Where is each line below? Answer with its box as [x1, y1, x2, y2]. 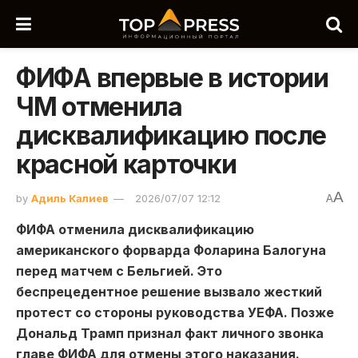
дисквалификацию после [16, 120, 327, 151]
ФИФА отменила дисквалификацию [16, 221, 254, 237]
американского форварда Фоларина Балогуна [16, 241, 326, 258]
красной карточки [16, 149, 237, 180]
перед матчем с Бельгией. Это [16, 262, 222, 279]
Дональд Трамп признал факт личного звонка [16, 324, 324, 341]
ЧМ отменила [16, 91, 182, 122]
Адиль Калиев [31, 191, 109, 205]
